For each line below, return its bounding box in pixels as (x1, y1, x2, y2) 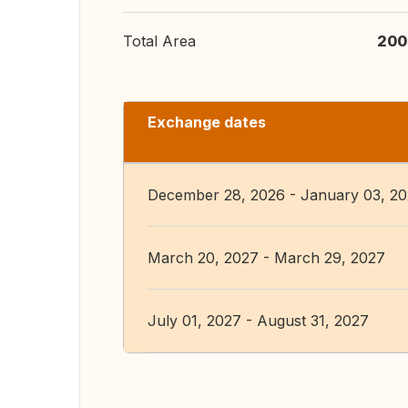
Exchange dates (148, 113, 266, 131)
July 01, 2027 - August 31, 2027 (148, 311, 369, 330)
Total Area (123, 32, 196, 50)
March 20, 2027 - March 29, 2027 (148, 249, 385, 267)
